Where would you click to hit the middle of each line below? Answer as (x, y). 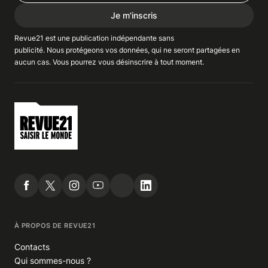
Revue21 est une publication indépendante (86, 38)
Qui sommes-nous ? (53, 260)
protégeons (85, 50)
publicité (29, 50)
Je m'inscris (134, 15)
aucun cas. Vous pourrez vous (65, 62)
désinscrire (134, 62)
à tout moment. (178, 62)
